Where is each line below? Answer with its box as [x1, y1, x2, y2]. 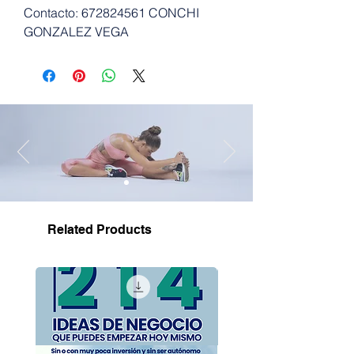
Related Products [47, 222, 152, 237]
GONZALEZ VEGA [24, 24, 129, 40]
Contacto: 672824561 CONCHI [24, 5, 199, 21]
